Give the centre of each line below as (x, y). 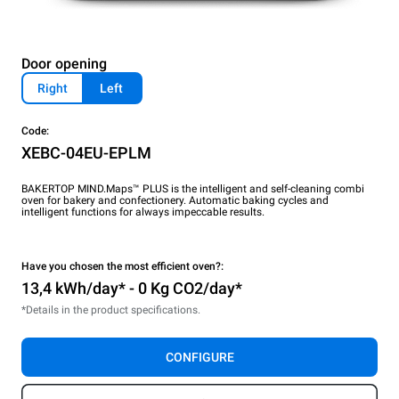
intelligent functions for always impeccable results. (143, 212)
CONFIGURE (199, 358)
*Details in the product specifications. (111, 310)
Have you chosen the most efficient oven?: (122, 267)
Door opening (64, 64)
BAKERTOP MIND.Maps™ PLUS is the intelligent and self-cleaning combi (193, 189)
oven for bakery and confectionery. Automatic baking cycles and (175, 201)
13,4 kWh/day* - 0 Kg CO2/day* (132, 289)
